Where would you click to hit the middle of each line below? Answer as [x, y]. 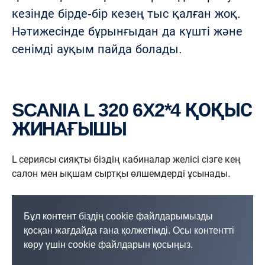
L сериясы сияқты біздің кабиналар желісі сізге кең [126, 159]
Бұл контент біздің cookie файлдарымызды [118, 216]
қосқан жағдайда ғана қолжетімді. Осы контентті [129, 230]
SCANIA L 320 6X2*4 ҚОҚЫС [18, 110]
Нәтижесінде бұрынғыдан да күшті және [127, 31]
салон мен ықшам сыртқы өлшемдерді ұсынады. [121, 174]
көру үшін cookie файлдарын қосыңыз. [108, 245]
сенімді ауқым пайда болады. [99, 49]
